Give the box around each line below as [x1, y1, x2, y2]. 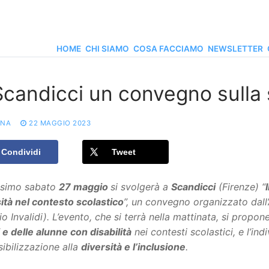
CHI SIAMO [85, 44, 129, 53]
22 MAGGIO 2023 [29, 119, 91, 128]
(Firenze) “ [216, 180, 265, 193]
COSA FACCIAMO [133, 44, 204, 53]
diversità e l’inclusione [81, 240, 186, 253]
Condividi [1, 147, 41, 157]
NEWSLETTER [208, 44, 263, 53]
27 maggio [59, 180, 110, 193]
